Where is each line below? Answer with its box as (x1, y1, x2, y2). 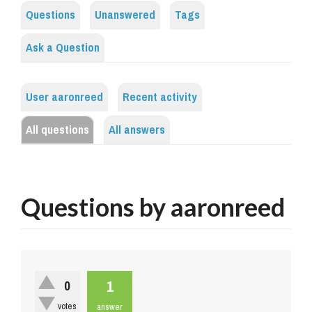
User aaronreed (26, 86, 103, 109)
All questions (26, 119, 89, 141)
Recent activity (123, 86, 197, 109)
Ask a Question (26, 37, 100, 59)
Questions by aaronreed (21, 192, 285, 223)
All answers (109, 119, 165, 141)
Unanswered (95, 4, 155, 26)
